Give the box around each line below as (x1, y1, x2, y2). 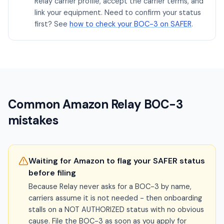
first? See (34, 19, 67, 28)
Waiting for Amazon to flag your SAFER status (28, 155, 205, 166)
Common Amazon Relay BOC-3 (8, 96, 182, 112)
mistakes (8, 112, 58, 128)
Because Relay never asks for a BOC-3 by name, (28, 182, 191, 191)
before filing (28, 167, 76, 178)
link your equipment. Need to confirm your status (34, 8, 201, 17)
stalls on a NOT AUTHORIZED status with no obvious (28, 205, 204, 214)
